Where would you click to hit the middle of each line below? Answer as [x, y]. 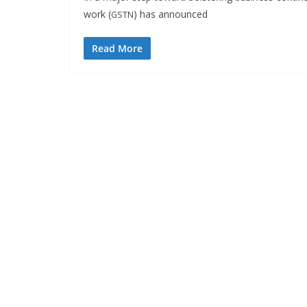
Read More [117, 48]
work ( [97, 14]
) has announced [171, 14]
